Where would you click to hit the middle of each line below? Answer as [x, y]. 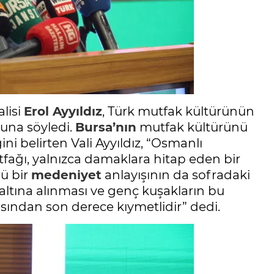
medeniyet [66, 175]
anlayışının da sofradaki [176, 175]
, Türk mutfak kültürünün [178, 111]
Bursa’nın [106, 127]
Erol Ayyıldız [63, 111]
